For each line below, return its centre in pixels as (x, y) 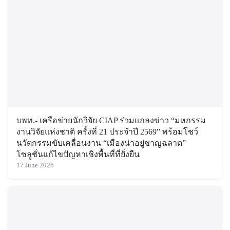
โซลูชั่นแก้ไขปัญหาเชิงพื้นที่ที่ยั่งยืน (78, 154)
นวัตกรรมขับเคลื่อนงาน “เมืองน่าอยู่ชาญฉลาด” (101, 143)
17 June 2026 (35, 165)
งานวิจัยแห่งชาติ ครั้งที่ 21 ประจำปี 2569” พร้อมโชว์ (107, 131)
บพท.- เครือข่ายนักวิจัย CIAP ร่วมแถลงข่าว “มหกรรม (111, 120)
